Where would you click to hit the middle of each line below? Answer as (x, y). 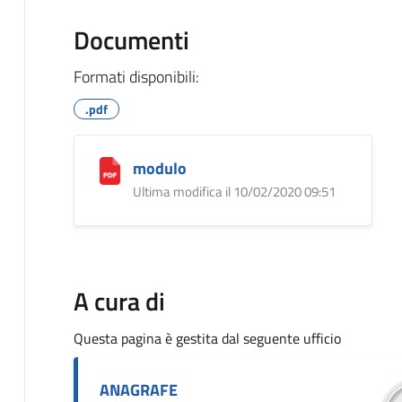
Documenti (131, 39)
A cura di (119, 301)
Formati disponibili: (136, 76)
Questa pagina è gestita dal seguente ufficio (207, 338)
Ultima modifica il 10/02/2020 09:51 (234, 191)
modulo (159, 168)
